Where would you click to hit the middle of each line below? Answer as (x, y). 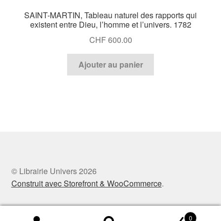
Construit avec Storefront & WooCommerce (86, 184)
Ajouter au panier (110, 65)
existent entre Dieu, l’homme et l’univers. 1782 (110, 24)
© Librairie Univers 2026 (54, 171)
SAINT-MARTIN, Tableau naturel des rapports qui (110, 15)
